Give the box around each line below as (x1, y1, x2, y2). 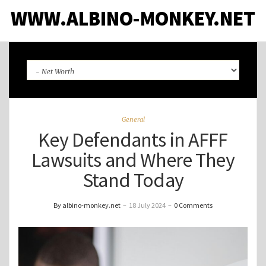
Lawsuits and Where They (31, 147, 235, 173)
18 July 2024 (129, 201, 166, 210)
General (121, 115, 145, 124)
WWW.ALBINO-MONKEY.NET (11, 6, 255, 31)
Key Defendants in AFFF (38, 127, 228, 153)
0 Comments (174, 201, 213, 210)
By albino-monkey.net (53, 201, 121, 210)
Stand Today (83, 167, 183, 193)
